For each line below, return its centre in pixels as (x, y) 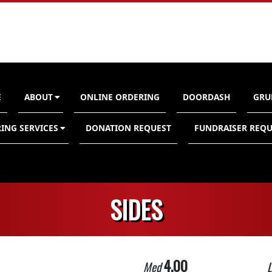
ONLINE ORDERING (120, 97)
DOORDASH (206, 97)
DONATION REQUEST (128, 128)
